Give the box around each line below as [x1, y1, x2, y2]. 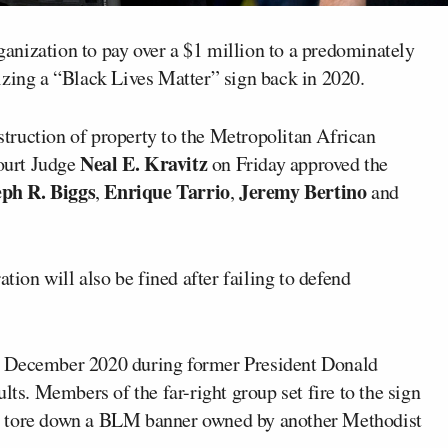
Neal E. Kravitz [75, 148, 208, 178]
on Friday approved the [207, 149, 389, 177]
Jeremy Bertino [239, 176, 367, 206]
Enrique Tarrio [104, 176, 230, 206]
